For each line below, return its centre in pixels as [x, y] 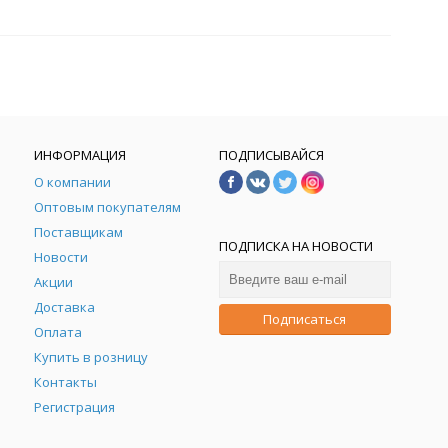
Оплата [58, 332]
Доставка [65, 307]
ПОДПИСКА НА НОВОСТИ [295, 246]
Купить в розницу [91, 357]
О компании [73, 182]
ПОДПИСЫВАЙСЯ [271, 155]
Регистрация [75, 407]
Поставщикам [79, 232]
